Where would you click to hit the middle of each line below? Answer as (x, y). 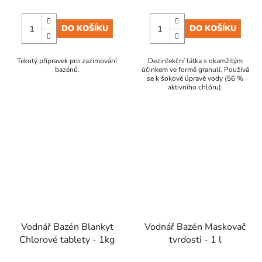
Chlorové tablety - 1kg (67, 240)
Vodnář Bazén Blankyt (67, 227)
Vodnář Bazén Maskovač (195, 227)
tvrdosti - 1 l (195, 240)
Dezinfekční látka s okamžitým (195, 61)
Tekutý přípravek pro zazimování (67, 61)
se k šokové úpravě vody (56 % (195, 78)
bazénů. (67, 69)
